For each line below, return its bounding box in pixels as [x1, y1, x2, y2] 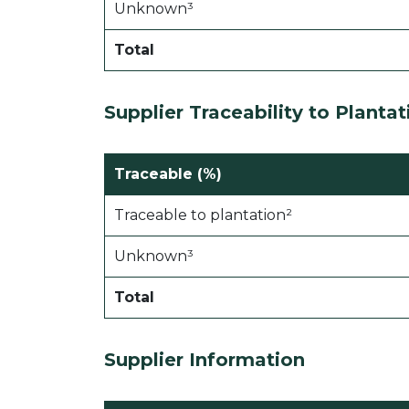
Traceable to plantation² [114, 206, 292, 225]
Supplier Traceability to [104, 101, 335, 124]
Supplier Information [104, 349, 305, 372]
